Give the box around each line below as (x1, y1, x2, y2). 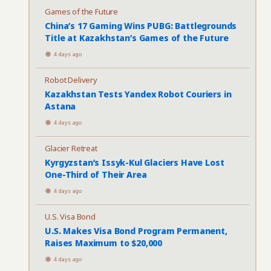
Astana (45, 100, 76, 112)
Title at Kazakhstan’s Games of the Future (45, 32, 229, 44)
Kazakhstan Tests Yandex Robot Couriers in (45, 88, 232, 100)
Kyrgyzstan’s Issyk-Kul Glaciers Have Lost (45, 157, 224, 168)
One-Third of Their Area (45, 169, 147, 180)
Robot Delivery (45, 74, 97, 85)
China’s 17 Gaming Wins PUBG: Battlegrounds (45, 20, 237, 31)
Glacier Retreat (45, 143, 97, 154)
